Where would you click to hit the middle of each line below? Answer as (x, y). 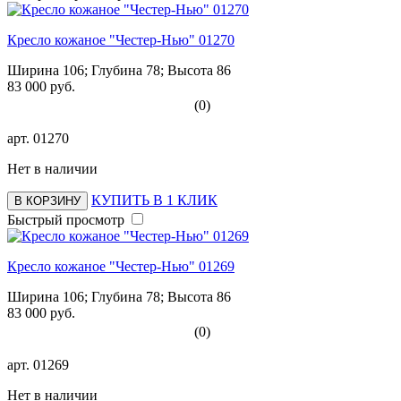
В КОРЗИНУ (47, 200)
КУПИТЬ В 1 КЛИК (154, 200)
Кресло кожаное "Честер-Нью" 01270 (121, 39)
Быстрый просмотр (66, 219)
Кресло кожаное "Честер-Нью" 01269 (121, 266)
